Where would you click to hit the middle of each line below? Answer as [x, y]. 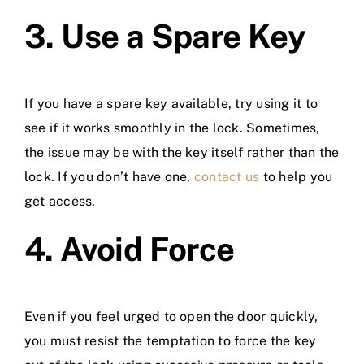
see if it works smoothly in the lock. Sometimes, [172, 128]
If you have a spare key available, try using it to [171, 104]
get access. [60, 201]
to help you [296, 177]
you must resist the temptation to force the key [171, 341]
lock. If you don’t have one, [109, 177]
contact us [227, 177]
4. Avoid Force [130, 249]
